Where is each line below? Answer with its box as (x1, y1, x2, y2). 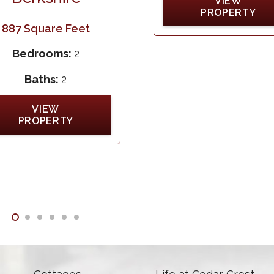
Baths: (24, 72, 62, 86)
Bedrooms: (12, 47, 74, 61)
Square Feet (21, 21, 90, 35)
